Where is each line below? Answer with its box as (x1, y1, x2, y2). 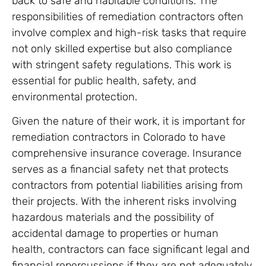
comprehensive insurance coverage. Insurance (12, 147, 242, 160)
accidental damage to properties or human (12, 227, 218, 240)
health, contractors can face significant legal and (12, 243, 249, 256)
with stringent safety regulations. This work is (12, 58, 232, 71)
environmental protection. (12, 90, 137, 103)
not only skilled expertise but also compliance (12, 42, 232, 55)
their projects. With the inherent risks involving (12, 195, 236, 208)
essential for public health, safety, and (12, 74, 196, 87)
